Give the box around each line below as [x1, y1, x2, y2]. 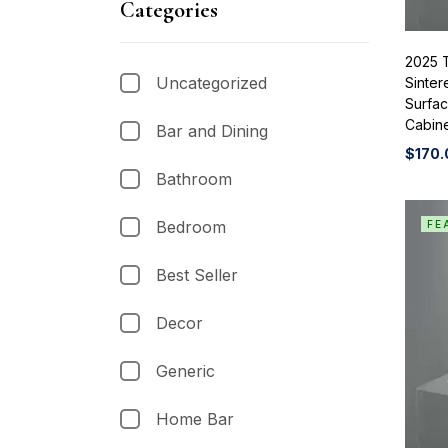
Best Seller [156, 264, 238, 285]
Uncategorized [156, 72, 267, 93]
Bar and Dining [156, 120, 268, 141]
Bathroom [156, 168, 232, 189]
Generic [156, 360, 215, 381]
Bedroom [156, 216, 226, 237]
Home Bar [156, 408, 234, 429]
